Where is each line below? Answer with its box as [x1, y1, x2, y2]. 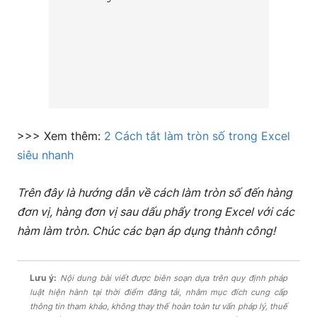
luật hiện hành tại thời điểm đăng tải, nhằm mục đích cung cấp [30, 287, 287, 297]
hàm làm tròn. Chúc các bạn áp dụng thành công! [17, 223, 275, 238]
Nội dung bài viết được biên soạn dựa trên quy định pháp [57, 272, 288, 283]
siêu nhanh [17, 147, 74, 162]
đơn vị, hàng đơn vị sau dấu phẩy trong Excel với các [17, 204, 294, 219]
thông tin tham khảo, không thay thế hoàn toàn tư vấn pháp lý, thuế [30, 301, 287, 311]
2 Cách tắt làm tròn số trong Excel [104, 128, 290, 143]
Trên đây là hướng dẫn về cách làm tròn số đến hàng [17, 185, 292, 200]
